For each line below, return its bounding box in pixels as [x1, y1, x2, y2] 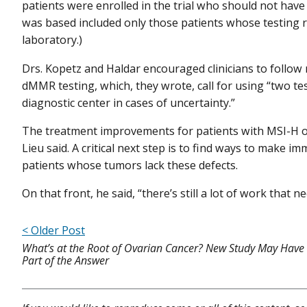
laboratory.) [22, 32, 82, 48]
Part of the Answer [22, 252, 109, 268]
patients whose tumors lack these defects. [22, 157, 241, 173]
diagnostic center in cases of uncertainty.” [22, 95, 235, 110]
